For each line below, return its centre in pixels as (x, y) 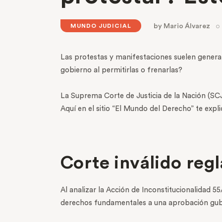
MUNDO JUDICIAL (101, 26)
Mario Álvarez (187, 27)
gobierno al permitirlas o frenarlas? (122, 70)
